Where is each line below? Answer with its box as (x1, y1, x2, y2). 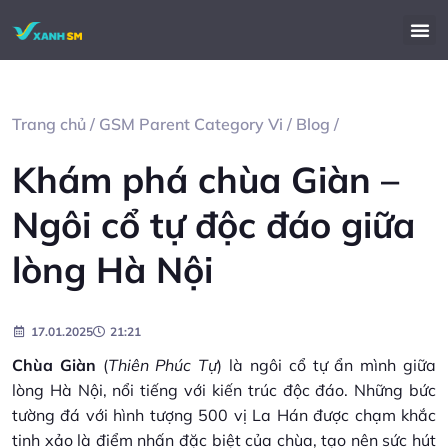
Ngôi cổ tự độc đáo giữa (12, 202, 415, 247)
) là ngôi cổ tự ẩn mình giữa (217, 355, 437, 375)
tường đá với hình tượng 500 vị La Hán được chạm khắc (12, 405, 436, 425)
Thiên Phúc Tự (107, 355, 218, 375)
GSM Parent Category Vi (99, 114, 283, 134)
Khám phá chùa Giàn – (12, 157, 399, 202)
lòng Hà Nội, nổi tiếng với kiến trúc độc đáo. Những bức (12, 380, 436, 400)
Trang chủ (12, 114, 86, 134)
